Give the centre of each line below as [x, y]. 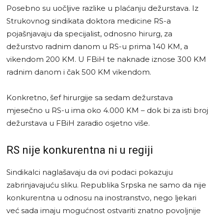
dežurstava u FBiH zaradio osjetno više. [78, 123]
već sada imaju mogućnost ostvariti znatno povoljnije [104, 210]
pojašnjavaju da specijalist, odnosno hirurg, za [89, 33]
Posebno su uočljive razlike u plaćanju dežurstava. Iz [102, 8]
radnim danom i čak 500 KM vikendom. [79, 72]
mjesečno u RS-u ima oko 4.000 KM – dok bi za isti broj [107, 110]
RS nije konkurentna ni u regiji [80, 150]
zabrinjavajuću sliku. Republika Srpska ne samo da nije [106, 185]
